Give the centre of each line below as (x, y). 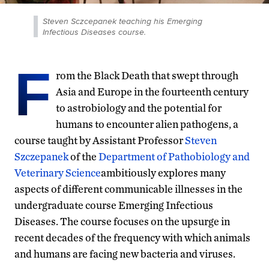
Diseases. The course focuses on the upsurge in (122, 221)
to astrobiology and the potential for (139, 107)
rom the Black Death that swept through (147, 75)
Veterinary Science (58, 172)
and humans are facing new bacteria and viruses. (125, 253)
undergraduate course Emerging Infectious (114, 205)
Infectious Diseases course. (94, 32)
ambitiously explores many (163, 172)
